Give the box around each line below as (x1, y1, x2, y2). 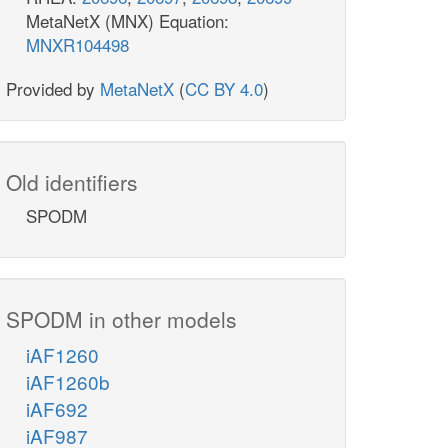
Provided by (6, 76, 100, 102)
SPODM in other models (6, 304, 237, 335)
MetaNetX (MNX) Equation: (26, 8, 229, 34)
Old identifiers (6, 167, 138, 198)
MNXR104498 (26, 32, 129, 58)
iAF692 (26, 395, 88, 423)
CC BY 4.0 (185, 76, 263, 102)
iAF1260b (26, 368, 110, 396)
